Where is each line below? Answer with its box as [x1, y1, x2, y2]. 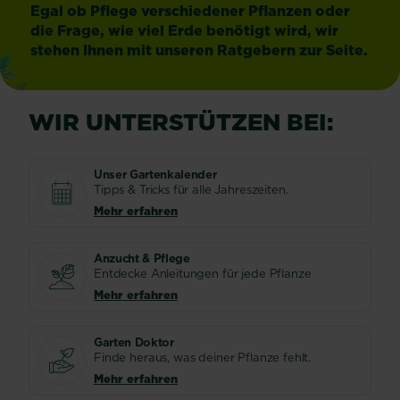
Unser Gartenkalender [94, 166, 217, 182]
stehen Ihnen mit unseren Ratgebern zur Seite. [30, 40, 368, 60]
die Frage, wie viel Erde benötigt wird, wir [30, 21, 338, 40]
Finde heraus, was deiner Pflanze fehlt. [94, 349, 312, 365]
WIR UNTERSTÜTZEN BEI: [29, 105, 334, 138]
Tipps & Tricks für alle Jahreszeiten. [94, 181, 288, 197]
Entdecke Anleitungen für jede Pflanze [94, 265, 312, 281]
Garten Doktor [94, 334, 174, 350]
